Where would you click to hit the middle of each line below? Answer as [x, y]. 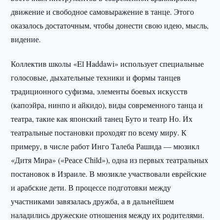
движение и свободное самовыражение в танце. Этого [103, 12]
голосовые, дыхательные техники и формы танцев [96, 77]
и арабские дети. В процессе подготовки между [91, 187]
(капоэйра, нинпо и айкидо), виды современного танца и [107, 105]
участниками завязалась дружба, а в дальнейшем [93, 201]
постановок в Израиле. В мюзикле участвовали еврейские [109, 174]
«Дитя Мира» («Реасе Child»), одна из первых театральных [110, 160]
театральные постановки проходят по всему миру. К [99, 132]
